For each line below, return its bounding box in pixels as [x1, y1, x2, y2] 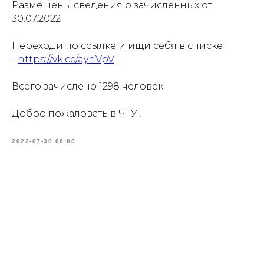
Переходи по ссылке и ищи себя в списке [12, 40, 223, 51]
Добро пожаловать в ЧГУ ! [12, 108, 143, 119]
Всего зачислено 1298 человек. [12, 81, 165, 92]
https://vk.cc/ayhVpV [18, 54, 114, 65]
